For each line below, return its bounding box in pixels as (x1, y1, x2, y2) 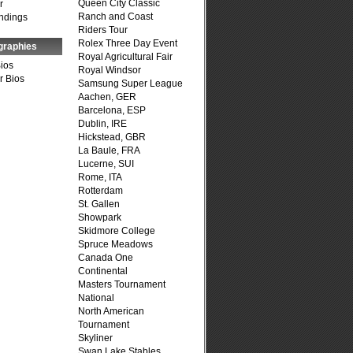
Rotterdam (78, 185, 123, 196)
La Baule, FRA (78, 145, 140, 156)
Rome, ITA (78, 172, 122, 183)
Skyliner (78, 333, 113, 344)
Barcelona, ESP (78, 105, 146, 116)
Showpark (78, 212, 121, 223)
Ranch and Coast (78, 11, 153, 22)
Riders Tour (78, 24, 128, 35)
